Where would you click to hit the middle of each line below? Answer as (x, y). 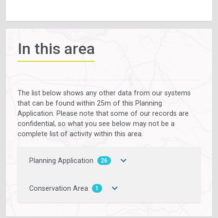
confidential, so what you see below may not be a (96, 123)
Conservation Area (59, 189)
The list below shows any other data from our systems (104, 93)
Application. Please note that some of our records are (103, 113)
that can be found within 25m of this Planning (90, 103)
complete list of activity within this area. (80, 134)
